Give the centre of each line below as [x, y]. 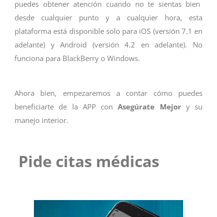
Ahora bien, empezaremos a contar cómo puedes [108, 93]
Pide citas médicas [93, 161]
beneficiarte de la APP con [66, 107]
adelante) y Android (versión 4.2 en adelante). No [108, 44]
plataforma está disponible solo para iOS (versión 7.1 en [108, 31]
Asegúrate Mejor [149, 107]
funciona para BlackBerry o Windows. [77, 58]
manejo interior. [41, 120]
